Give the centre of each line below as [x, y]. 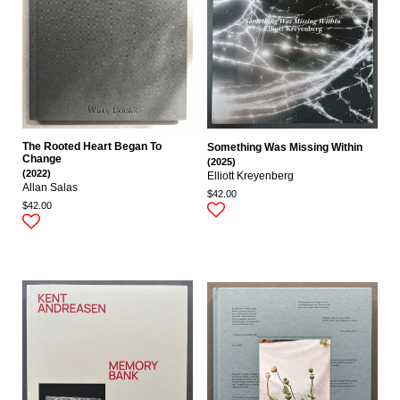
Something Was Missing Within [285, 148]
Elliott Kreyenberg [250, 176]
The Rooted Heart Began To [92, 147]
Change [42, 159]
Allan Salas [50, 188]
